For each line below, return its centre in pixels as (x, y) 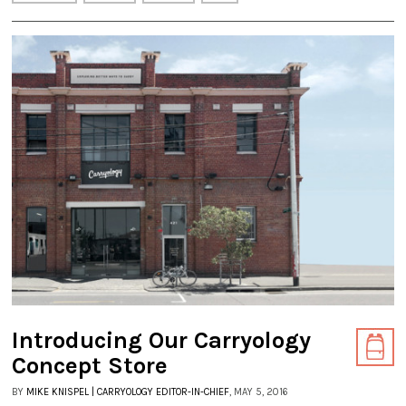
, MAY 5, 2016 (259, 391)
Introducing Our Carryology (161, 340)
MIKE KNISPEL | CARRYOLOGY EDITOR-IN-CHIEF (128, 391)
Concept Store (90, 365)
